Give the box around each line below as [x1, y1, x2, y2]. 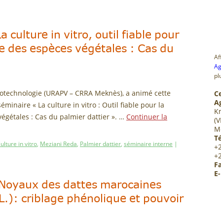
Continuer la [126, 112, 167, 121]
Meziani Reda [40, 140, 77, 148]
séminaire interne [124, 140, 173, 148]
